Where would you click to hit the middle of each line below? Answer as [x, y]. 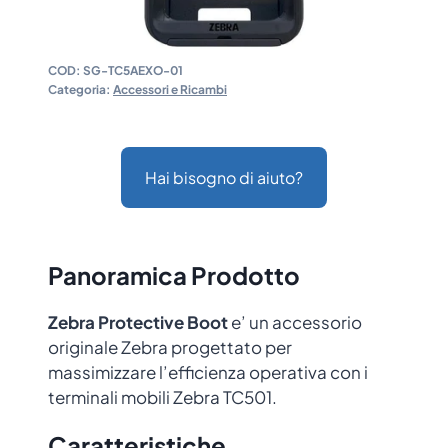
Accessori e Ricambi [170, 90]
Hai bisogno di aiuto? [224, 178]
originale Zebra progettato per [170, 347]
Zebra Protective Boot [138, 322]
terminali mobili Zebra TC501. [162, 397]
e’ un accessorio [295, 322]
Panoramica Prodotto [174, 275]
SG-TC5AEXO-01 [133, 71]
